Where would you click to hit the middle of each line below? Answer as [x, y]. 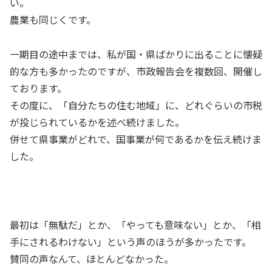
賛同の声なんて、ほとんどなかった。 [92, 259]
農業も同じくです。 [53, 20]
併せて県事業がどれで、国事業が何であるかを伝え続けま [136, 139]
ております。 [38, 88]
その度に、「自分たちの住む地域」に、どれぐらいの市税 [136, 105]
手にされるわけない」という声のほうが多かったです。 [131, 242]
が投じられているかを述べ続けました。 [97, 122]
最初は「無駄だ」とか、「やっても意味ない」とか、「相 [135, 225]
